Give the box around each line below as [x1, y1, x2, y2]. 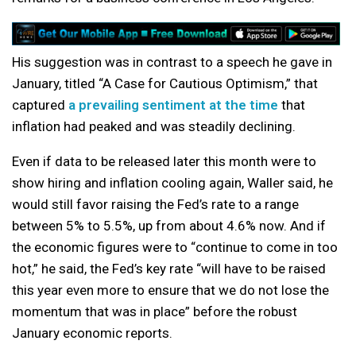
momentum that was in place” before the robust [12, 303, 297, 319]
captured [12, 96, 68, 113]
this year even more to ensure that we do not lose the [12, 281, 329, 298]
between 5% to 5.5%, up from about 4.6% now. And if [12, 217, 326, 234]
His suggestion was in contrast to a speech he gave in [12, 53, 332, 70]
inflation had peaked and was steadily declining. [12, 118, 296, 134]
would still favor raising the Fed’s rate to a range [12, 195, 299, 212]
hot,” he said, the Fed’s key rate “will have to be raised [12, 260, 326, 277]
